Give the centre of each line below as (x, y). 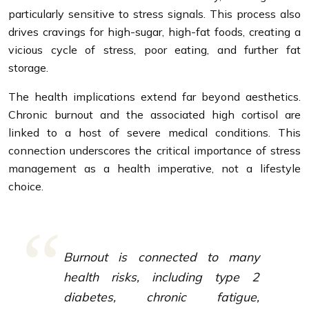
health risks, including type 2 (161, 276)
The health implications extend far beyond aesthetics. (154, 96)
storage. (28, 67)
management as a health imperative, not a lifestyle (154, 168)
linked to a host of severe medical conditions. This (154, 132)
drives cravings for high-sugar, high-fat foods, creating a (154, 31)
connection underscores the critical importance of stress (154, 150)
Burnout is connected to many (161, 256)
